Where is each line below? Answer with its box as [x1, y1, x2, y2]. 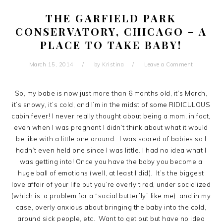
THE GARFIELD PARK [46, 11, 176, 25]
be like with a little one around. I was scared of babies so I [16, 135, 206, 143]
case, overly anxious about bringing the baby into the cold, [15, 203, 207, 211]
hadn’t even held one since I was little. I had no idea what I [15, 146, 207, 154]
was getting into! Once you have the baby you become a [19, 158, 203, 166]
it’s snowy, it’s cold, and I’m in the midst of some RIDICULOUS [12, 101, 210, 109]
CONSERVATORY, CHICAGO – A [15, 24, 207, 38]
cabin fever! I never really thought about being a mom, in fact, [11, 112, 211, 120]
